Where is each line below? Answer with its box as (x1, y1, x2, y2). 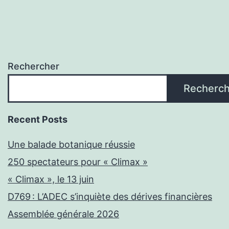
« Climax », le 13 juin (8, 173, 94, 185)
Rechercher (8, 60, 59, 72)
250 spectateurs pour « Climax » (8, 156, 148, 167)
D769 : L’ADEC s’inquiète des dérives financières (8, 191, 212, 202)
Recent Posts (8, 113, 67, 125)
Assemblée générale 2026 (8, 208, 119, 219)
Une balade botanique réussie (8, 139, 135, 150)
